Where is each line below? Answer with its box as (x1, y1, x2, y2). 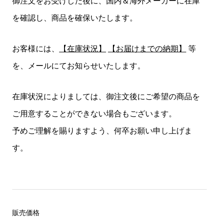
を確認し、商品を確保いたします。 (12, 14, 137, 22)
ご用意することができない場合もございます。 (12, 109, 176, 118)
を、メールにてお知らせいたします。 (12, 62, 145, 70)
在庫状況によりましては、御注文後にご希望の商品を (12, 92, 200, 101)
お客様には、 (12, 44, 59, 53)
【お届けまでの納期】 (108, 44, 186, 53)
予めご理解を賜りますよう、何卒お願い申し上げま (12, 127, 192, 135)
